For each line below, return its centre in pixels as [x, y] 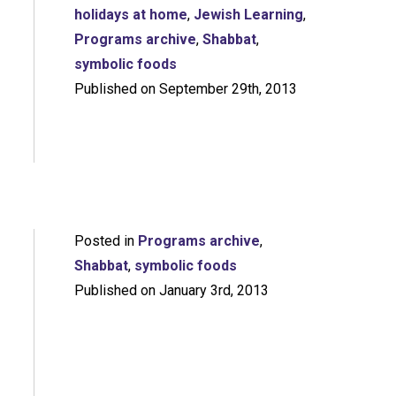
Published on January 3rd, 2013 [171, 291]
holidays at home [130, 15]
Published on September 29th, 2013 [185, 89]
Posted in [106, 241]
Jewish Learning [248, 15]
